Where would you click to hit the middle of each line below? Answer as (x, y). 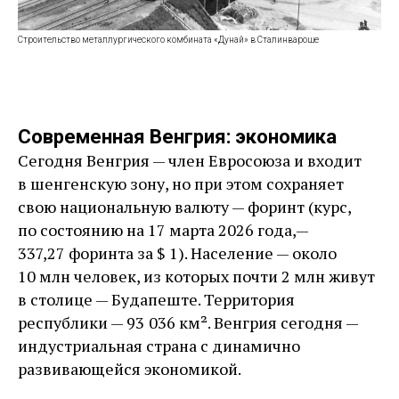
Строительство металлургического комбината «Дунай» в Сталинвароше (168, 40)
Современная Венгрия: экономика (177, 137)
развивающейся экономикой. (130, 369)
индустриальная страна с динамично (159, 346)
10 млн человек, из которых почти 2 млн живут (196, 277)
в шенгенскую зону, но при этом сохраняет (181, 184)
